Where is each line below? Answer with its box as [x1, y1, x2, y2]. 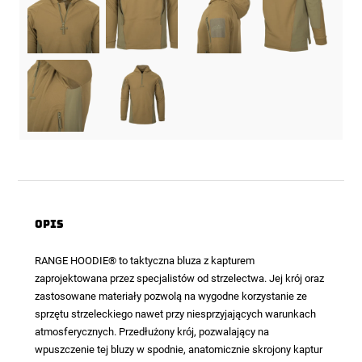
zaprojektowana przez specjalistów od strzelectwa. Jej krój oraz [34, 271, 324, 284]
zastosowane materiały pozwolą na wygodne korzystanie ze [34, 289, 307, 302]
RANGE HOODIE [34, 254, 108, 267]
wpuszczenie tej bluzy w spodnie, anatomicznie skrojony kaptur [34, 343, 322, 356]
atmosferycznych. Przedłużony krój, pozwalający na [34, 325, 269, 338]
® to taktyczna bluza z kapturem [107, 254, 255, 267]
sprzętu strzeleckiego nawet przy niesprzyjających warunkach [34, 307, 316, 320]
